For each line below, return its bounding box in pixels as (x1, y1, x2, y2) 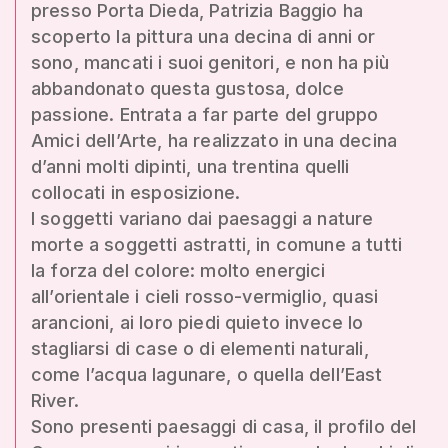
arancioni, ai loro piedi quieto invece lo (31, 311, 364, 333)
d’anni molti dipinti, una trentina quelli (31, 155, 350, 177)
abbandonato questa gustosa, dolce (31, 77, 345, 99)
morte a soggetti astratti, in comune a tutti (31, 233, 403, 255)
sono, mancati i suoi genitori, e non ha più (31, 51, 389, 73)
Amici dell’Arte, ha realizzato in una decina (31, 129, 398, 151)
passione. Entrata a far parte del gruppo (31, 103, 379, 125)
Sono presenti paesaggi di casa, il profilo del (31, 415, 417, 437)
